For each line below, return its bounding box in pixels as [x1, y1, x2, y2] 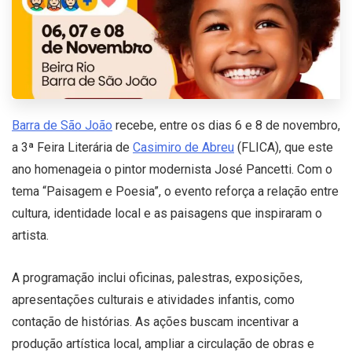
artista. [12, 227, 49, 243]
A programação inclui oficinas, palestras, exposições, [12, 269, 302, 285]
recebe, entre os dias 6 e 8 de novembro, [112, 117, 340, 133]
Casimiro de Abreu [133, 139, 234, 155]
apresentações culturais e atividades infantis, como [12, 291, 295, 307]
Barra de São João [12, 117, 112, 133]
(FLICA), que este [234, 139, 333, 155]
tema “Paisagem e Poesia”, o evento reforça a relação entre [12, 183, 339, 199]
